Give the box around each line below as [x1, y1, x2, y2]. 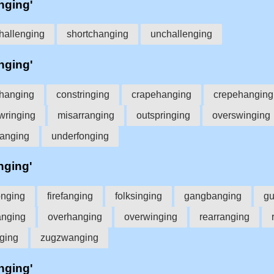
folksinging [115, 191, 162, 202]
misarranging [57, 109, 114, 120]
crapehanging [131, 89, 191, 100]
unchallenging [150, 29, 212, 40]
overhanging [48, 212, 102, 223]
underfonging [51, 130, 109, 141]
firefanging [47, 191, 93, 202]
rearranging [199, 212, 250, 223]
